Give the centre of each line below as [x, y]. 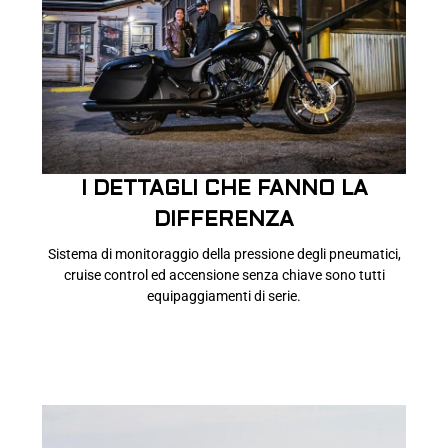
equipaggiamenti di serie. [224, 295]
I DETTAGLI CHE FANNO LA [224, 189]
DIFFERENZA [224, 220]
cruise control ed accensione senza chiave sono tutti [224, 274]
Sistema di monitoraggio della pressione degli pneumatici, [224, 253]
